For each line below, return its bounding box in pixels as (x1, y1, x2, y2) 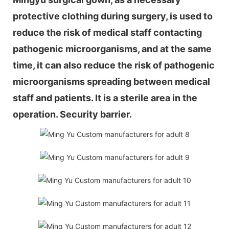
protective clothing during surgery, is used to (13, 10, 213, 21)
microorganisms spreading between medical (13, 76, 210, 87)
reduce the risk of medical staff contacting (13, 27, 202, 38)
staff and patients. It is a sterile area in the (13, 92, 197, 103)
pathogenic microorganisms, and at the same (13, 43, 212, 54)
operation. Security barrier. (13, 108, 132, 120)
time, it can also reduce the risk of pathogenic (13, 59, 215, 71)
